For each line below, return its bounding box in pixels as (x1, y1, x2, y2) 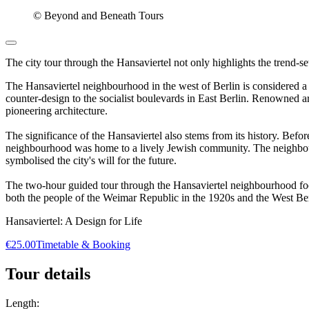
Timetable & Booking (36, 239, 130, 251)
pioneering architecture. (6, 105, 108, 117)
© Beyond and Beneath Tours (33, 10, 163, 22)
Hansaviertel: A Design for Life (6, 215, 142, 228)
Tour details (6, 265, 90, 283)
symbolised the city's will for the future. (6, 154, 177, 167)
